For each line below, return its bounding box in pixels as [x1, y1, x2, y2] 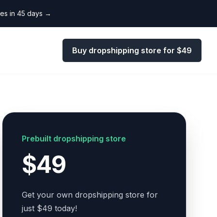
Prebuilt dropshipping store [22, 134, 126, 143]
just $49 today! [22, 203, 77, 213]
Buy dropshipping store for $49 [72, 46, 192, 55]
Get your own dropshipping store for [22, 190, 158, 200]
